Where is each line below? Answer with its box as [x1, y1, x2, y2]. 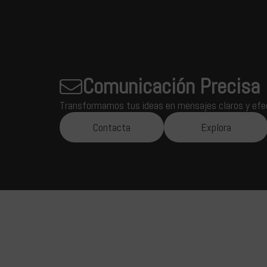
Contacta [93, 120, 131, 134]
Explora [201, 120, 231, 134]
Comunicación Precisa [82, 73, 260, 100]
